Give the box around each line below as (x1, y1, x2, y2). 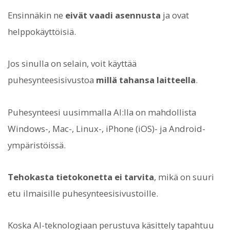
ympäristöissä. (8, 139, 66, 151)
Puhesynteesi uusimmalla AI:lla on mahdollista (8, 106, 196, 118)
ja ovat (161, 9, 189, 22)
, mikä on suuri (154, 170, 214, 183)
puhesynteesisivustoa (8, 74, 96, 86)
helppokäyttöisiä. (8, 26, 76, 38)
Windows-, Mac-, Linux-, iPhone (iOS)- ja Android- (8, 122, 205, 135)
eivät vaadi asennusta (65, 9, 161, 22)
